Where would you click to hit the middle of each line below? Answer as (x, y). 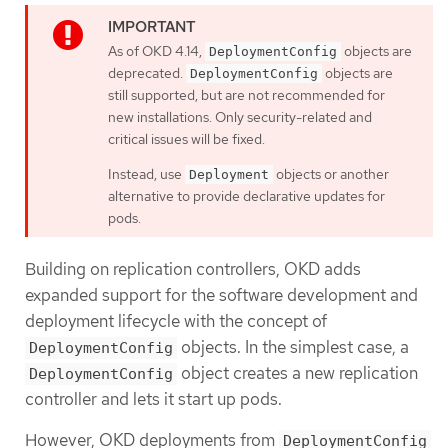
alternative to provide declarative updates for (246, 196)
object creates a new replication (297, 372)
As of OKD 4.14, (156, 51)
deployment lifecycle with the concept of (176, 320)
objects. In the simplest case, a (293, 346)
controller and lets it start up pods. (153, 398)
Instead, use (146, 174)
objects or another (331, 174)
